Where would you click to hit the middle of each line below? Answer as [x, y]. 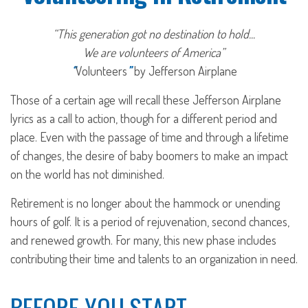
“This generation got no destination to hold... [154, 34]
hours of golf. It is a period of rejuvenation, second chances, [150, 221]
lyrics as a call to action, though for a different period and [144, 118]
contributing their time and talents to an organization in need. [154, 258]
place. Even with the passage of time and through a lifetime [150, 137]
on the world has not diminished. [87, 174]
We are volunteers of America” [154, 52]
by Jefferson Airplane [184, 71]
